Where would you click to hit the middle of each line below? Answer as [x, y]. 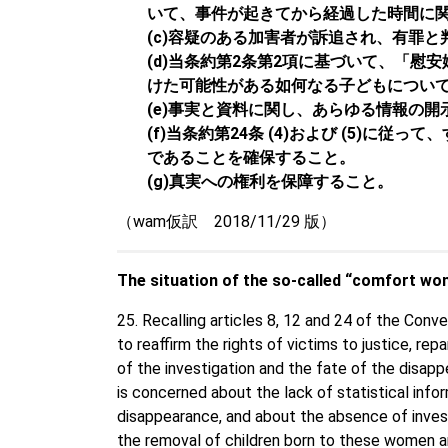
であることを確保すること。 [251, 157]
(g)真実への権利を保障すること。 [270, 181]
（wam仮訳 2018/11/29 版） [226, 221]
